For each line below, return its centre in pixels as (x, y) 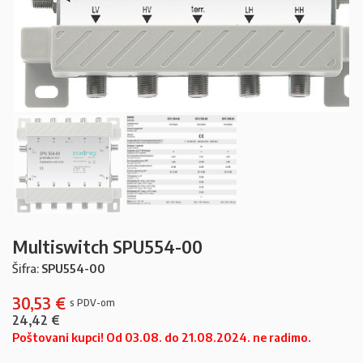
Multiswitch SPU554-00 (107, 246)
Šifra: (27, 268)
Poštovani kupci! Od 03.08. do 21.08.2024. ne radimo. (162, 337)
